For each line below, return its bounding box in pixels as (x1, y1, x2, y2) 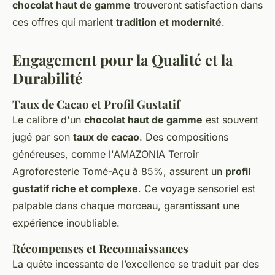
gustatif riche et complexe (12, 182, 138, 195)
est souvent (203, 114, 258, 126)
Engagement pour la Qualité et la (12, 50, 233, 70)
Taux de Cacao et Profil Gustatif (12, 96, 180, 112)
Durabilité (12, 68, 82, 88)
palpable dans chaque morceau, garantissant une (12, 199, 239, 212)
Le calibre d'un (12, 114, 84, 126)
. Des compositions (139, 131, 228, 144)
